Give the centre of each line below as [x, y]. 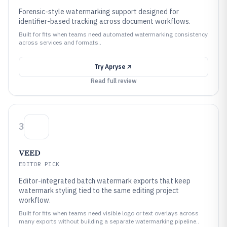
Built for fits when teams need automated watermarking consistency [113, 34]
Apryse [115, 67]
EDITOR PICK [39, 164]
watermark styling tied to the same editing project [99, 191]
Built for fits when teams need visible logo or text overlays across [109, 213]
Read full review [113, 81]
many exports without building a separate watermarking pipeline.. [109, 221]
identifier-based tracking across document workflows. [105, 21]
